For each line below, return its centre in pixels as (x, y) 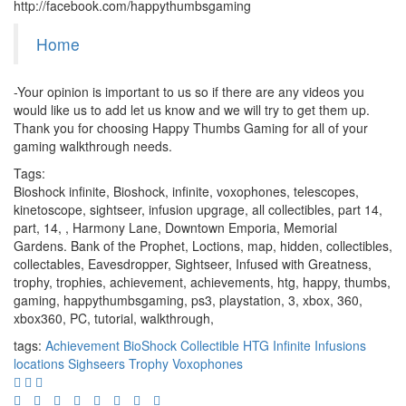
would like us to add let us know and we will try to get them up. (192, 109)
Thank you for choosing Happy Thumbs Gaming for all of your (191, 127)
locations (39, 363)
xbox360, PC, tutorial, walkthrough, (114, 318)
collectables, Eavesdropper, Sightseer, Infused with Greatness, (193, 263)
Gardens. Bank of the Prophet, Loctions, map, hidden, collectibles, (203, 245)
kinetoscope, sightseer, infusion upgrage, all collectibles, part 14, (198, 209)
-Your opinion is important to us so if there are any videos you (189, 91)
